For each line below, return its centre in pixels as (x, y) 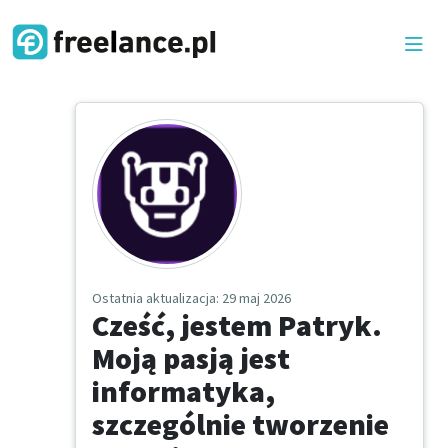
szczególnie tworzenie (240, 424)
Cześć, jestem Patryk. (237, 325)
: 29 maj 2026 (253, 298)
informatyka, (183, 391)
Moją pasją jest (191, 358)
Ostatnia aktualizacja (154, 298)
